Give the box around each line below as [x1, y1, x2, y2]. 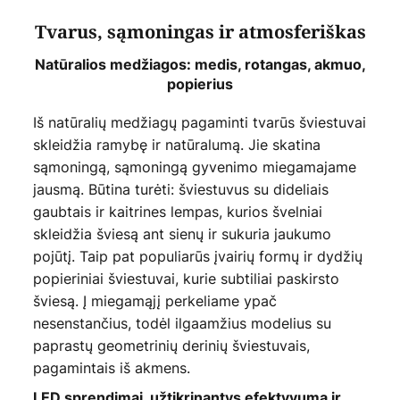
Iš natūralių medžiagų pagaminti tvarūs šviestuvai [32, 112, 366, 133]
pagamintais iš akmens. [32, 358, 190, 379]
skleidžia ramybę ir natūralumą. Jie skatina [32, 135, 321, 155]
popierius [167, 75, 233, 94]
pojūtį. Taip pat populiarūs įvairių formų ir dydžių [32, 246, 362, 267]
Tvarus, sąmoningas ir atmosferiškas [34, 20, 366, 46]
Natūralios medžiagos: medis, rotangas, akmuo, [34, 55, 366, 74]
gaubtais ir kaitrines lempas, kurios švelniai [32, 202, 322, 222]
